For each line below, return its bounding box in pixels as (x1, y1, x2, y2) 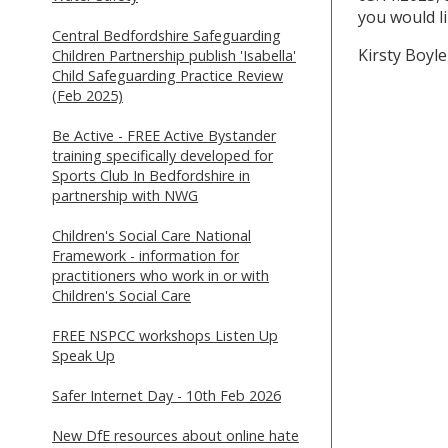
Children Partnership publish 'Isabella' (52, 45, 296, 65)
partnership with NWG (52, 185, 198, 205)
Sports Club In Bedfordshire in (52, 165, 250, 185)
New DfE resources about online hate (52, 425, 299, 445)
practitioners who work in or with (52, 265, 269, 285)
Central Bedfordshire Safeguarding (52, 25, 281, 45)
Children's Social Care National (52, 225, 251, 245)
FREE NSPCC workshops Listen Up (52, 325, 278, 345)
